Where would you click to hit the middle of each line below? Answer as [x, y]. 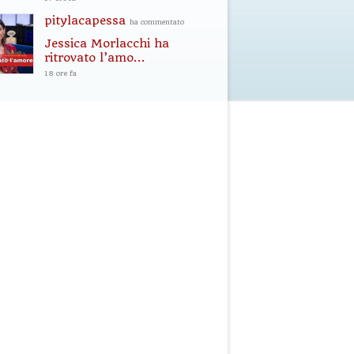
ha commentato [157, 22]
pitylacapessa [87, 21]
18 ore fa [60, 73]
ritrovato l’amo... [95, 58]
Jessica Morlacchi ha [107, 43]
